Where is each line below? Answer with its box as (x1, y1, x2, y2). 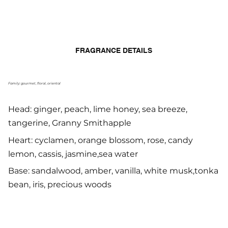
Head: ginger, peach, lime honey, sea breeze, (8, 104, 188, 115)
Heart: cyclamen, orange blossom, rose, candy (8, 135, 193, 145)
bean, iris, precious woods (8, 179, 111, 189)
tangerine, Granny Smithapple (8, 118, 132, 128)
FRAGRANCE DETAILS (75, 46, 153, 55)
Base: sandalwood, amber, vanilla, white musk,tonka (8, 165, 218, 176)
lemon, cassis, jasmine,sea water (8, 149, 138, 159)
